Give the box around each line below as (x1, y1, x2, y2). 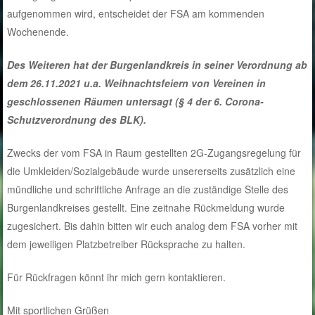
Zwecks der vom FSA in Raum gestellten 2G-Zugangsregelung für (7, 146, 302, 160)
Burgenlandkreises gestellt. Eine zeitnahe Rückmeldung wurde (7, 200, 285, 215)
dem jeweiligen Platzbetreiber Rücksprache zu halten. (7, 237, 246, 252)
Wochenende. (7, 25, 70, 39)
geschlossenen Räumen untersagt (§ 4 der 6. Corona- (7, 94, 264, 109)
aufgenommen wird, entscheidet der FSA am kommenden (7, 6, 265, 21)
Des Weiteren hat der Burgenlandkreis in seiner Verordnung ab (7, 58, 308, 72)
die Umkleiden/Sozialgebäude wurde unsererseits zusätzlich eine (7, 164, 296, 179)
